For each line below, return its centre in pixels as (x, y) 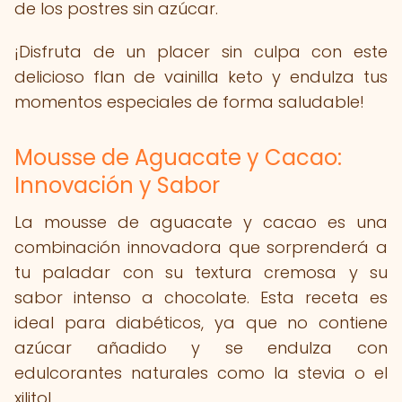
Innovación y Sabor (117, 185)
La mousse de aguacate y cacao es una (201, 222)
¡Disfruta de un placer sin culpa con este (201, 52)
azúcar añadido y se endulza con (201, 348)
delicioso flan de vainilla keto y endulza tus (201, 77)
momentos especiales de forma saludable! (189, 102)
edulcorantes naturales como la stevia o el (201, 373)
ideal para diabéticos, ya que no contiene (201, 323)
